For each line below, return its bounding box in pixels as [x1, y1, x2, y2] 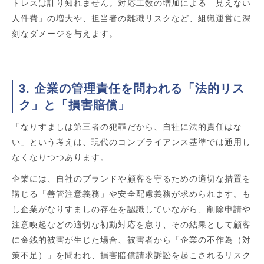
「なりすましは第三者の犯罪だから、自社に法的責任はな [12, 121, 243, 131]
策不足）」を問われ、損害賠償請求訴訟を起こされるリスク [12, 250, 252, 260]
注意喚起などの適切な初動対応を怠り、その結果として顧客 [12, 219, 252, 229]
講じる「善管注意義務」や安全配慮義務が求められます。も [12, 189, 252, 199]
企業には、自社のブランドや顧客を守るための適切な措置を [12, 173, 252, 183]
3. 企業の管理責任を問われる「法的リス [19, 81, 245, 95]
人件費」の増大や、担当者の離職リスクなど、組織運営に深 [12, 13, 252, 23]
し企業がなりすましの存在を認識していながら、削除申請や [12, 204, 252, 214]
